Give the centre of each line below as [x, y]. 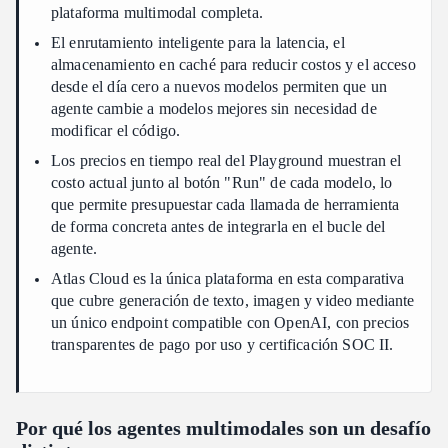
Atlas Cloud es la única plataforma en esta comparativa [228, 278]
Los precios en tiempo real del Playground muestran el [226, 160]
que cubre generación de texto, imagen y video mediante [233, 300]
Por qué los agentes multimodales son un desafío [223, 427]
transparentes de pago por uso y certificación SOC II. [222, 344]
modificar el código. [116, 130]
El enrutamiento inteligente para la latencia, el [198, 42]
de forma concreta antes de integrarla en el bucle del [218, 226]
